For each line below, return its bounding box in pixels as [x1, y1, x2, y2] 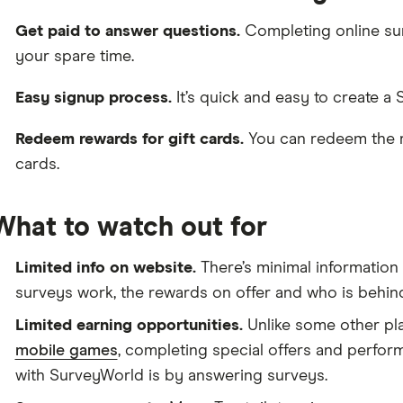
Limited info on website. [14, 259, 196, 276]
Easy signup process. [14, 89, 172, 106]
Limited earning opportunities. [14, 317, 243, 334]
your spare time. [14, 48, 134, 65]
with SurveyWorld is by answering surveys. [14, 367, 327, 384]
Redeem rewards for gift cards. [14, 130, 244, 148]
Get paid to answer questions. [14, 22, 240, 40]
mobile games [14, 342, 118, 359]
